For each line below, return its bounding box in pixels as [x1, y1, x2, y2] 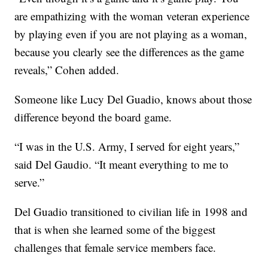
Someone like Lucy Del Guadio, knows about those [14, 92, 252, 107]
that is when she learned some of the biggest [14, 222, 216, 237]
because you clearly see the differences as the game [14, 44, 245, 60]
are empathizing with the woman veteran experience [14, 8, 250, 24]
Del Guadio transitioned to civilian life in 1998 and [14, 204, 248, 220]
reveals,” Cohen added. [14, 62, 120, 78]
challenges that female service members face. [14, 240, 217, 255]
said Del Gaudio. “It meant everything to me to [14, 157, 229, 172]
